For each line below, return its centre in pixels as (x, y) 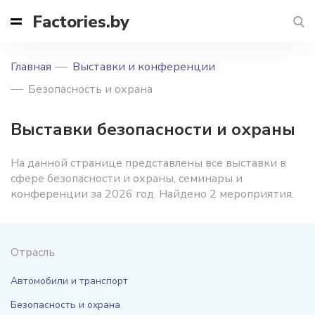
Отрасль (33, 252)
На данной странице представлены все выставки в (148, 163)
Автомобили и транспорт (69, 281)
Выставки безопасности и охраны (153, 129)
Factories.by (81, 21)
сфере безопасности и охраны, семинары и (127, 179)
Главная (31, 67)
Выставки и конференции (144, 67)
